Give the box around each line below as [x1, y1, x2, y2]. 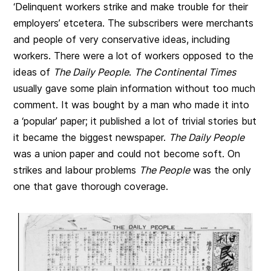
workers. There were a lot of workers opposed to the [13, 50, 254, 62]
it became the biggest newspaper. [13, 131, 169, 144]
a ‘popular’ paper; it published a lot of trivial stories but [13, 115, 257, 128]
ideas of [13, 66, 54, 79]
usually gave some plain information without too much [13, 82, 256, 95]
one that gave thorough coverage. [13, 180, 169, 193]
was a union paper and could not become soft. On [13, 148, 241, 160]
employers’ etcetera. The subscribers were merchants [13, 17, 254, 30]
